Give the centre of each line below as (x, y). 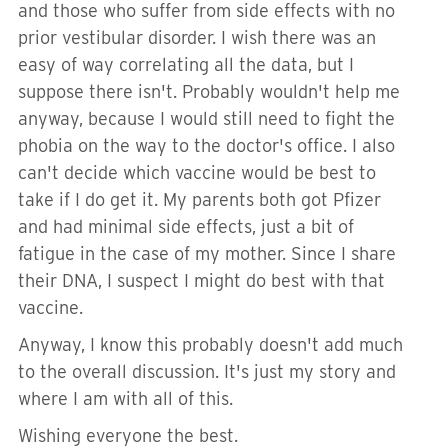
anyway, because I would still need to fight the (206, 118)
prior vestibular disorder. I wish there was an (197, 37)
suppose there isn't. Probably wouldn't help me (209, 91)
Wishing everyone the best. (128, 435)
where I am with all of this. (125, 398)
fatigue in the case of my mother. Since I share (207, 253)
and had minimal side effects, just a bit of (186, 226)
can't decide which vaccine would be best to (197, 172)
